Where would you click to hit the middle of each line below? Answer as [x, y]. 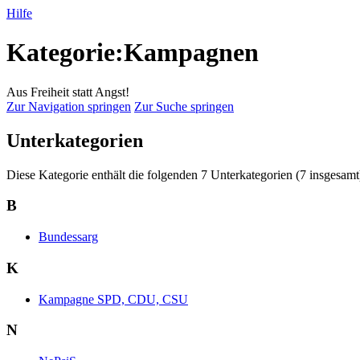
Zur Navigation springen [69, 106]
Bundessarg [68, 237]
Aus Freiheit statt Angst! [68, 92]
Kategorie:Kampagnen [133, 53]
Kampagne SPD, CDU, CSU [113, 299]
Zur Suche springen [184, 106]
